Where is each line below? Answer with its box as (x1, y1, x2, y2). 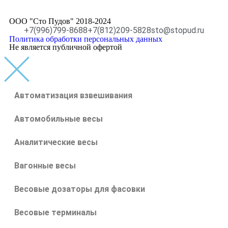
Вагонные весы (14, 160, 76, 170)
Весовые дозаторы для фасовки (14, 184, 145, 194)
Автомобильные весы (14, 113, 103, 124)
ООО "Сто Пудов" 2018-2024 (9, 16, 111, 25)
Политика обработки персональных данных (9, 34, 162, 43)
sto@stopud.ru (151, 25, 204, 35)
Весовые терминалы (14, 207, 97, 217)
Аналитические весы (14, 137, 98, 147)
